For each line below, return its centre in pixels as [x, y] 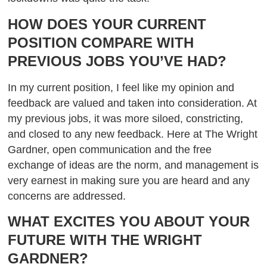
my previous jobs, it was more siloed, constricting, [126, 118]
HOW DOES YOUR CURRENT [107, 24]
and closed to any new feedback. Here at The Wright [133, 134]
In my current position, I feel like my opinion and [121, 87]
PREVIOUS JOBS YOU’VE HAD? [117, 61]
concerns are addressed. [69, 196]
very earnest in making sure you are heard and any [129, 180]
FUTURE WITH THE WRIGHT [105, 240]
